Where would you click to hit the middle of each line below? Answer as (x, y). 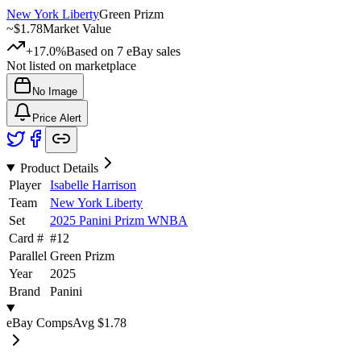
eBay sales (152, 51)
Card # (26, 238)
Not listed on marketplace (71, 65)
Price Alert (57, 118)
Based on (91, 51)
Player (25, 185)
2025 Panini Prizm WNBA (119, 220)
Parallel (28, 255)
